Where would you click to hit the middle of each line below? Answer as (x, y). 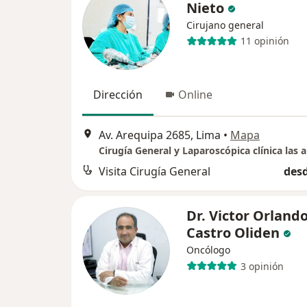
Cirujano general (225, 25)
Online (195, 94)
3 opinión (262, 266)
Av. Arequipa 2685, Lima (160, 135)
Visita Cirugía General (155, 172)
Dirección (118, 94)
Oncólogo (208, 250)
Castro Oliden (233, 233)
